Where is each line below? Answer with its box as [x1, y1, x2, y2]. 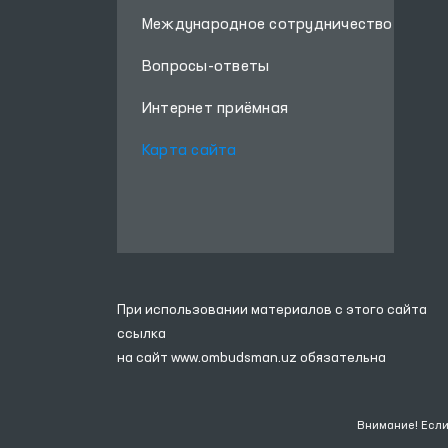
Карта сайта [142, 143, 237, 159]
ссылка [117, 327, 166, 341]
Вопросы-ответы [142, 59, 270, 75]
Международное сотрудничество [142, 17, 393, 33]
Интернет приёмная [142, 101, 289, 117]
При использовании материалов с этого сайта [117, 303, 427, 317]
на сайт [117, 351, 171, 365]
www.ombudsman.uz [171, 351, 300, 365]
